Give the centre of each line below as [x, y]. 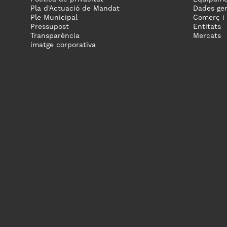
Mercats [207, 36]
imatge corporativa [63, 45]
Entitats [207, 27]
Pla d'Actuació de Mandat [75, 9]
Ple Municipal [54, 18]
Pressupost [50, 27]
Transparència [55, 36]
